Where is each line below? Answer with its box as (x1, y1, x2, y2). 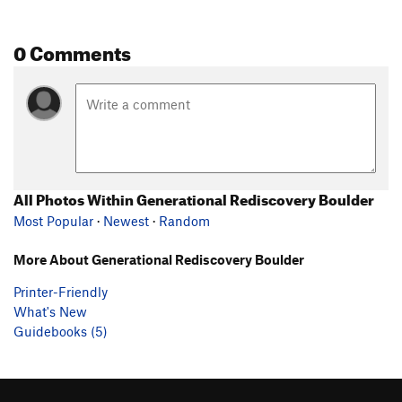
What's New (13, 303, 87, 320)
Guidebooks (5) (13, 323, 108, 340)
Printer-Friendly (13, 284, 108, 301)
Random (159, 213, 210, 230)
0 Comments (13, 33, 131, 66)
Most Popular (13, 213, 93, 230)
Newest (103, 213, 149, 230)
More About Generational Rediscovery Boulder (13, 251, 304, 268)
